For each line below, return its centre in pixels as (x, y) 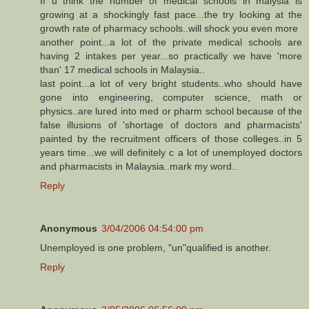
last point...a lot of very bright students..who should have (171, 84)
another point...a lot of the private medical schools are (171, 42)
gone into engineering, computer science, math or (171, 98)
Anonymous (69, 229)
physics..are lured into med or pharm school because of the (171, 111)
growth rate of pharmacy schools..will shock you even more (169, 29)
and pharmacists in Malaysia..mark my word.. (139, 167)
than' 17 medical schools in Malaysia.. (122, 70)
